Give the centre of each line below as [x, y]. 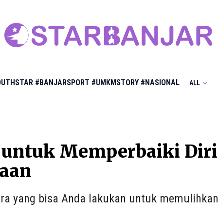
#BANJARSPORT [62, 82]
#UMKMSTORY [115, 82]
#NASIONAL [160, 82]
